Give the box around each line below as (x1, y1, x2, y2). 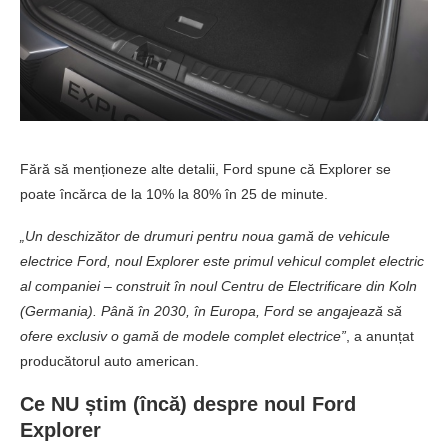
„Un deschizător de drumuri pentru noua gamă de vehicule (20, 228, 390, 245)
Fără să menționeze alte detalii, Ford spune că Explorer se (20, 161, 391, 178)
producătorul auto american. (20, 353, 199, 370)
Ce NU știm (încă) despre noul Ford (20, 393, 356, 416)
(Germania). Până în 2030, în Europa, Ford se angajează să (20, 303, 402, 320)
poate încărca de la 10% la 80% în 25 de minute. (20, 186, 328, 203)
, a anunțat (346, 328, 414, 345)
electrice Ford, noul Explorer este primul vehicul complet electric (20, 253, 424, 270)
